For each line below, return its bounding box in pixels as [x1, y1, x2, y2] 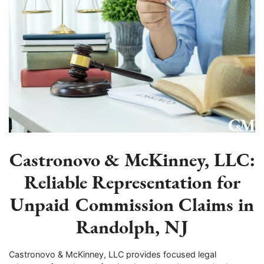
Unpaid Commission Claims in [10, 192, 254, 217]
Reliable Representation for [24, 169, 240, 195]
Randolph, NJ [76, 214, 188, 240]
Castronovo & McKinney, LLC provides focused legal [9, 249, 216, 259]
